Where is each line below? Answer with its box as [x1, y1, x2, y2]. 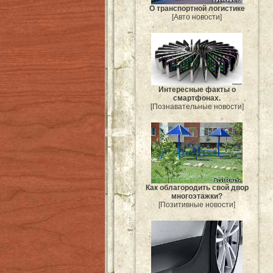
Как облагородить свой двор [145, 183, 249, 192]
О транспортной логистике [149, 4, 245, 13]
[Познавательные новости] [150, 102, 244, 112]
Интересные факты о [158, 85, 236, 94]
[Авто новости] [172, 12, 222, 21]
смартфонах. [173, 94, 221, 103]
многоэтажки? [171, 191, 222, 200]
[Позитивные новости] [158, 200, 235, 209]
